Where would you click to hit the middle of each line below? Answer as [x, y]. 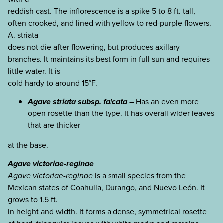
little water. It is [34, 71]
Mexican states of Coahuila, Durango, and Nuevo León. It [106, 187]
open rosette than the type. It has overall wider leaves [121, 113]
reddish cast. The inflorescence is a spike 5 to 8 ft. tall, [102, 11]
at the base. [28, 145]
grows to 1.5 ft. [33, 199]
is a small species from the [139, 175]
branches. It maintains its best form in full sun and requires [109, 59]
